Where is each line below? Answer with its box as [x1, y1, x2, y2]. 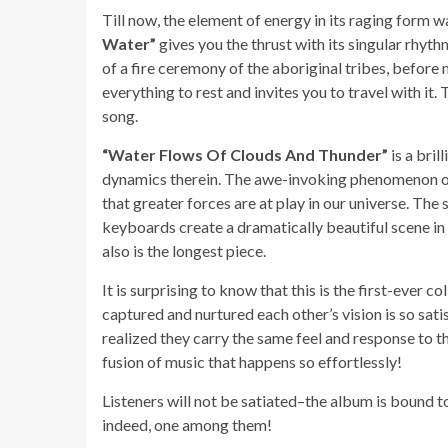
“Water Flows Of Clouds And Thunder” [102, 144, 391, 164]
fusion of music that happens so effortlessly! [102, 351, 402, 371]
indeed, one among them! [102, 414, 272, 434]
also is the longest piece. [102, 240, 266, 260]
